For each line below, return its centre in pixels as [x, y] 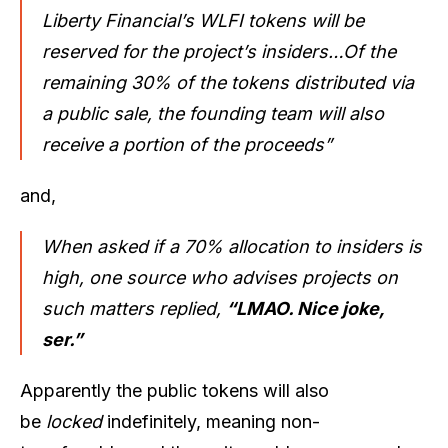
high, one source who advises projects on [220, 277]
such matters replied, [134, 308]
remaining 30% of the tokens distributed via [228, 82]
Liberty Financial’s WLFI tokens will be [203, 20]
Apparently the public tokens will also [174, 390]
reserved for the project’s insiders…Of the [219, 51]
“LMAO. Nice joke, [305, 308]
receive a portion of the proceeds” [187, 144]
